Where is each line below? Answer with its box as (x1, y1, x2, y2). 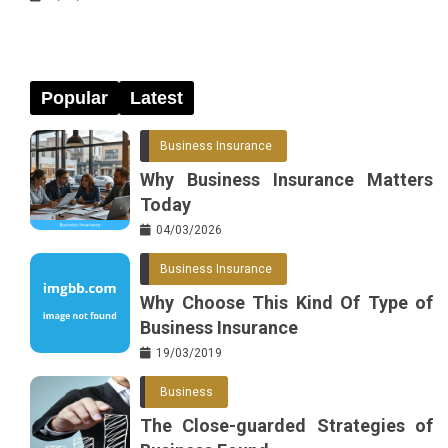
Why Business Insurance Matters (140, 168, 433, 190)
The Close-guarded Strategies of (140, 414, 433, 436)
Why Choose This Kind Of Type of (140, 291, 433, 313)
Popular (41, 87, 108, 108)
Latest (130, 87, 183, 108)
